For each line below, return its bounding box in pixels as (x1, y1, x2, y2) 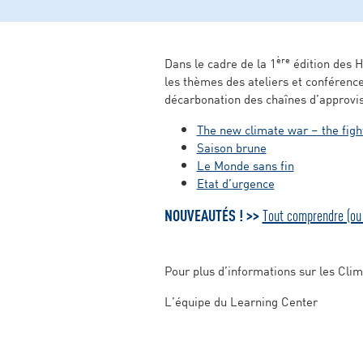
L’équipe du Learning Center (164, 292, 318, 310)
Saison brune (196, 138, 267, 156)
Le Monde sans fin (196, 156, 294, 174)
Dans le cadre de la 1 (164, 53, 276, 72)
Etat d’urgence (196, 173, 275, 192)
